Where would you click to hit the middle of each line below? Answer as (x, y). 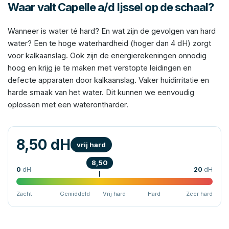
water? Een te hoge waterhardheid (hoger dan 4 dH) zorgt (109, 43)
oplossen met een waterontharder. (68, 105)
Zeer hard (199, 194)
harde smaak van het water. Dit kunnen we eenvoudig (101, 92)
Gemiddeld (75, 194)
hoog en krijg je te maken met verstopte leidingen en (100, 68)
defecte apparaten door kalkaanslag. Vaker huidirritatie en (108, 80)
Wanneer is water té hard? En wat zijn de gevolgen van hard (112, 31)
